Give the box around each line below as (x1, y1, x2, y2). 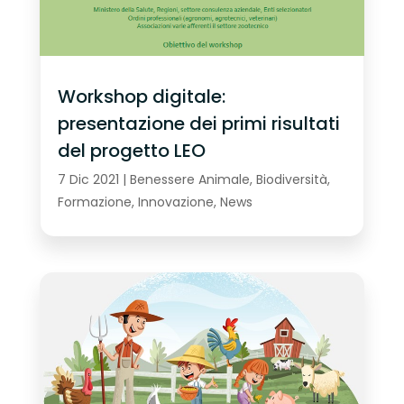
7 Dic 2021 (57, 170, 119, 188)
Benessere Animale (129, 170, 250, 188)
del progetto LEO (57, 137, 206, 163)
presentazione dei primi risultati (57, 110, 340, 136)
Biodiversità (255, 170, 327, 188)
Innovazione (137, 192, 214, 211)
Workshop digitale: (57, 83, 225, 109)
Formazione (57, 192, 132, 211)
